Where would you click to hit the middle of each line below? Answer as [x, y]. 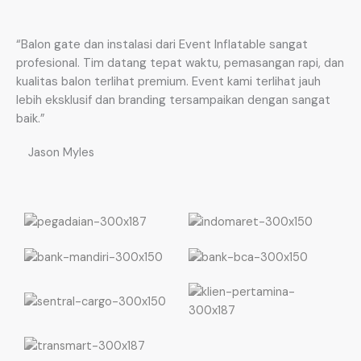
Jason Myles [61, 153]
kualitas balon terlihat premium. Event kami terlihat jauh [168, 82]
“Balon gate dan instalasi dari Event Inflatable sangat [162, 45]
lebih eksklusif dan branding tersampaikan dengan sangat [173, 100]
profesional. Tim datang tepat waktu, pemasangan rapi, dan [180, 63]
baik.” [31, 119]
